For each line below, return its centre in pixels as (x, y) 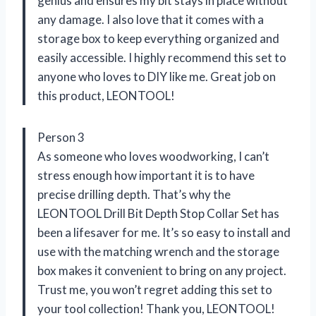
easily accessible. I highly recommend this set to (162, 57)
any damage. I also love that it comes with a (151, 19)
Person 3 (61, 137)
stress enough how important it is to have (146, 175)
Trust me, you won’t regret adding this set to (155, 289)
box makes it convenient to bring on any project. (162, 270)
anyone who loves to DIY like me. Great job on (157, 76)
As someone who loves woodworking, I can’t (153, 156)
